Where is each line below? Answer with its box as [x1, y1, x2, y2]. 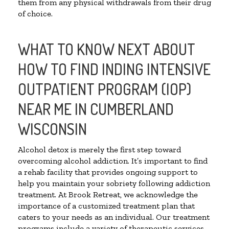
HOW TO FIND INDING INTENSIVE [18, 59, 211, 79]
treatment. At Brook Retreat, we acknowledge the [18, 190, 198, 200]
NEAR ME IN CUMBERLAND [18, 99, 174, 119]
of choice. [18, 9, 53, 19]
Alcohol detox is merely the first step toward [18, 145, 181, 155]
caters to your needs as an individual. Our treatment [18, 212, 210, 222]
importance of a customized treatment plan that [18, 201, 195, 211]
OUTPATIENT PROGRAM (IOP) [18, 79, 191, 99]
